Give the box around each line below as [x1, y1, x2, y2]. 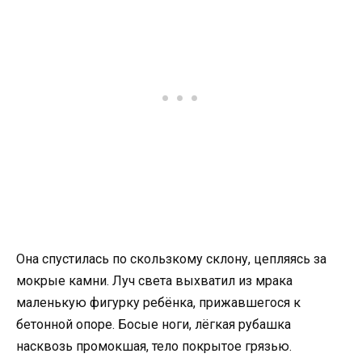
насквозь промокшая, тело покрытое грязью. [16, 338, 292, 354]
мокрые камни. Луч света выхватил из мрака [16, 272, 293, 288]
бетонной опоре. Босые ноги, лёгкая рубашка [16, 316, 291, 332]
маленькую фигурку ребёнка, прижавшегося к [16, 294, 301, 310]
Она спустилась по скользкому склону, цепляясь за [16, 250, 326, 267]
